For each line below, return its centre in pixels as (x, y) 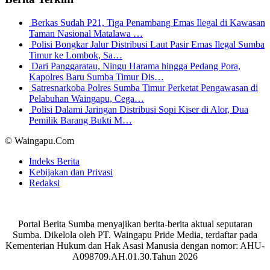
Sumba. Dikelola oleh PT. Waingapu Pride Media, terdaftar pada (135, 234)
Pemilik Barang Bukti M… (80, 120)
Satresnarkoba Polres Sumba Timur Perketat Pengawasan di (145, 87)
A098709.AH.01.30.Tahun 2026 (135, 256)
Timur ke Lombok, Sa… (76, 55)
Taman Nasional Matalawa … (86, 33)
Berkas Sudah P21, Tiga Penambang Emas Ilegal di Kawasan (148, 22)
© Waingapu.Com (39, 140)
